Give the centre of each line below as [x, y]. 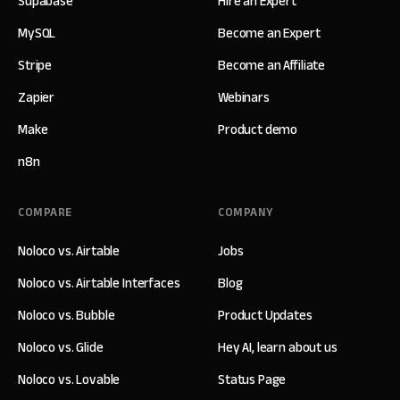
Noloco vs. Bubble [67, 315]
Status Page [252, 379]
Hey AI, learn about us [278, 347]
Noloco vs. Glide [61, 347]
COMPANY [246, 212]
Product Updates [265, 315]
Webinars [244, 97]
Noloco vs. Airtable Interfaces [99, 283]
